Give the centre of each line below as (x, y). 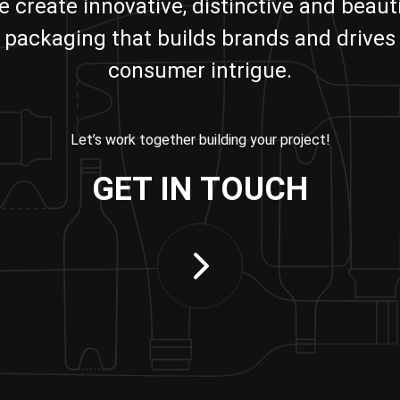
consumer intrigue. (200, 71)
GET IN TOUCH (200, 190)
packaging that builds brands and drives (200, 39)
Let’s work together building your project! (200, 140)
